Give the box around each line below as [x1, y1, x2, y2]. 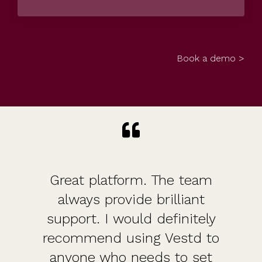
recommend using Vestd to [43, 230, 219, 247]
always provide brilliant [57, 191, 205, 208]
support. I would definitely [46, 211, 216, 227]
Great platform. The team [50, 172, 212, 189]
